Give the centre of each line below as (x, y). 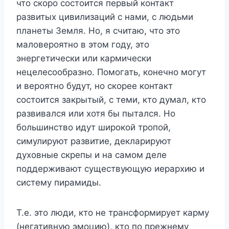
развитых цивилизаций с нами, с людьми (105, 17)
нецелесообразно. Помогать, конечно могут (111, 72)
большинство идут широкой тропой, (94, 127)
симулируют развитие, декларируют (94, 141)
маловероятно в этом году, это (83, 44)
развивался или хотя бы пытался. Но (96, 113)
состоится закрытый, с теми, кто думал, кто (111, 99)
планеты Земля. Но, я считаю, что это (98, 30)
